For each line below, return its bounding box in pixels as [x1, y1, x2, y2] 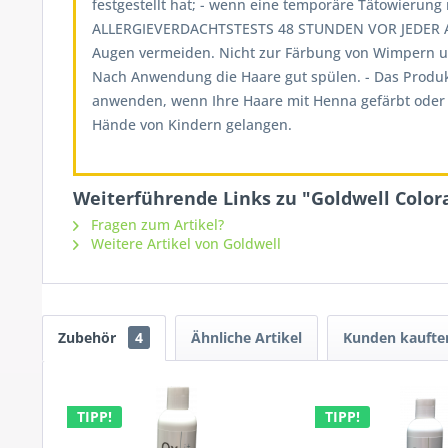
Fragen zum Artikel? [87, 215, 224, 234]
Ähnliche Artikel [191, 328, 302, 347]
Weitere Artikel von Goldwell [87, 234, 281, 253]
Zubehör [58, 328, 120, 347]
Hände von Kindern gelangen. [92, 115, 292, 134]
